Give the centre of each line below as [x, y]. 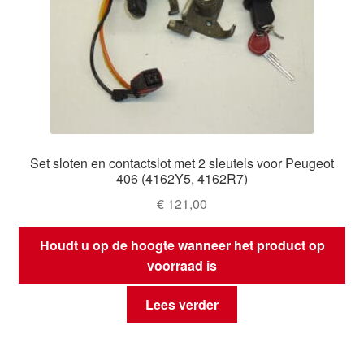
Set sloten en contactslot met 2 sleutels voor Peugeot [182, 163]
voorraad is [182, 265]
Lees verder [182, 305]
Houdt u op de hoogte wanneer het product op [182, 245]
